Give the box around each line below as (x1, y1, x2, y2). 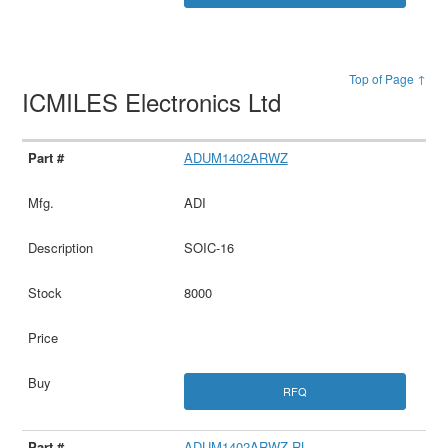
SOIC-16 (183, 237, 234, 257)
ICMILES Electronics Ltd (22, 83, 289, 119)
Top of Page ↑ (348, 69, 426, 87)
